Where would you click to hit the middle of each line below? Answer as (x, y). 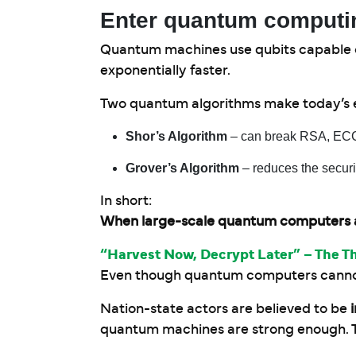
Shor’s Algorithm (176, 136)
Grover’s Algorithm (182, 168)
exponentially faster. (165, 71)
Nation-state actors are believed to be (225, 309)
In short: (126, 201)
